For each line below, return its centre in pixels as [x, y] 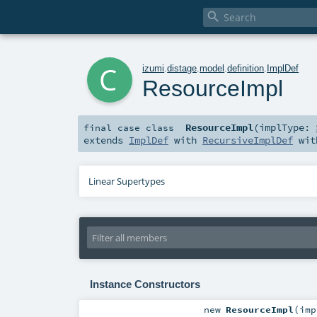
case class [146, 128]
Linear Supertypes [127, 181]
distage [182, 68]
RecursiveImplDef [248, 140]
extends [106, 140]
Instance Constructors [145, 284]
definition [246, 68]
